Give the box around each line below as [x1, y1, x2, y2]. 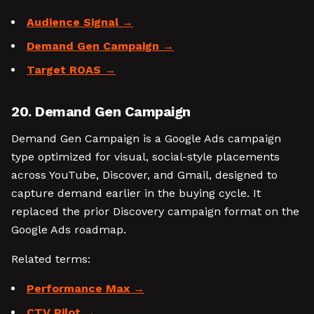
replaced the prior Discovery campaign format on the [11, 205, 299, 218]
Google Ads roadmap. [11, 223, 126, 236]
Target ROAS [27, 63, 101, 76]
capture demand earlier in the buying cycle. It [11, 186, 261, 200]
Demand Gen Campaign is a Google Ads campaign [11, 132, 281, 145]
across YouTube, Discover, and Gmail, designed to [11, 168, 278, 182]
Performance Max [27, 282, 130, 295]
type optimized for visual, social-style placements [11, 150, 280, 163]
